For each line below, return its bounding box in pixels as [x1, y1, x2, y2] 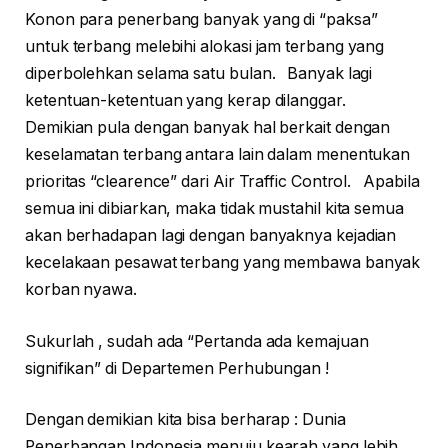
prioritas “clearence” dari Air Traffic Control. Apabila [25, 172, 420, 192]
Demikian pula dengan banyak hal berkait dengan [25, 118, 391, 138]
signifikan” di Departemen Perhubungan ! [25, 358, 329, 378]
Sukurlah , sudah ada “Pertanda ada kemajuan [25, 331, 369, 351]
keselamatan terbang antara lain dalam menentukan [25, 145, 411, 165]
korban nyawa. [25, 280, 137, 300]
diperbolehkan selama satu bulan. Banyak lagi [25, 64, 373, 84]
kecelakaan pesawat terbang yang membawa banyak [25, 253, 421, 273]
